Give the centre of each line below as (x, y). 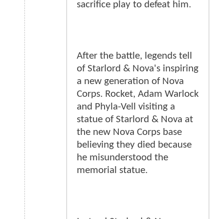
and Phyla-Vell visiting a (126, 107)
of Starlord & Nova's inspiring (138, 69)
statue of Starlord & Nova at (135, 120)
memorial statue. (112, 171)
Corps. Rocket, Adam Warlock (138, 94)
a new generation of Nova (130, 82)
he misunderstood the (122, 158)
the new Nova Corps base (129, 132)
